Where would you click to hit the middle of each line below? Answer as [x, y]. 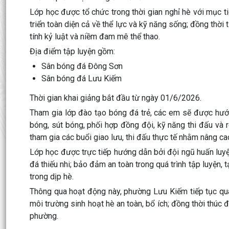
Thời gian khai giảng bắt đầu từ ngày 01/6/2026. [116, 98]
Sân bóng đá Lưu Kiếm [82, 78]
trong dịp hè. [52, 177]
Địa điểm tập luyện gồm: [72, 51]
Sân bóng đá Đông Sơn [82, 66]
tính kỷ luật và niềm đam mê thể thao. [95, 37]
